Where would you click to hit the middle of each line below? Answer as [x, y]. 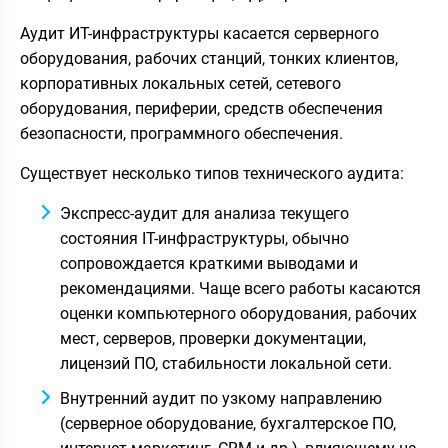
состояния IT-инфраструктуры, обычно [204, 238]
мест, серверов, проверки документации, [213, 338]
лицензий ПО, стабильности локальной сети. [226, 363]
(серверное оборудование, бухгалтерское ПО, [228, 423]
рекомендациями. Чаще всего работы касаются [240, 288]
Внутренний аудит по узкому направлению [221, 398]
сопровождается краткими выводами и [209, 263]
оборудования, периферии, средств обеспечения [201, 108]
